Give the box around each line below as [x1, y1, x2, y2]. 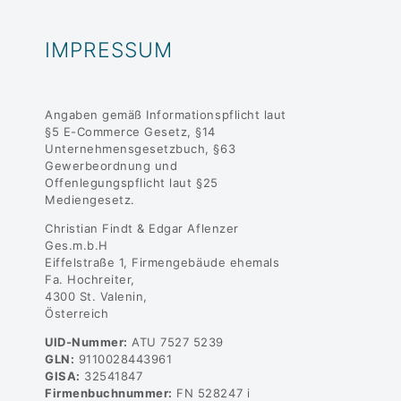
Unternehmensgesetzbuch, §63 [45, 141, 236, 156]
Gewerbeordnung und [45, 158, 178, 173]
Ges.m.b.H [45, 237, 108, 252]
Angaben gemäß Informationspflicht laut [45, 107, 286, 122]
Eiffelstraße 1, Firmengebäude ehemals [45, 254, 280, 269]
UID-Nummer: [45, 334, 128, 349]
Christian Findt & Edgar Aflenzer [45, 220, 239, 235]
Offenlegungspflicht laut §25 [45, 175, 218, 190]
